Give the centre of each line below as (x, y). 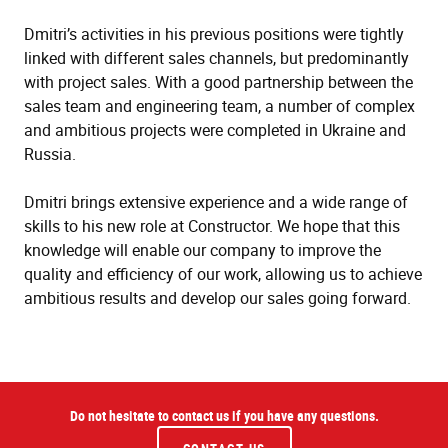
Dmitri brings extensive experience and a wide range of (216, 202)
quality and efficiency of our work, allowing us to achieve (223, 274)
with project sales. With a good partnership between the (218, 82)
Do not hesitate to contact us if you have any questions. (224, 415)
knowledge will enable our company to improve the (202, 250)
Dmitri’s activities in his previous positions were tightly (214, 34)
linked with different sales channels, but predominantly (216, 58)
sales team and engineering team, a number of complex (219, 106)
